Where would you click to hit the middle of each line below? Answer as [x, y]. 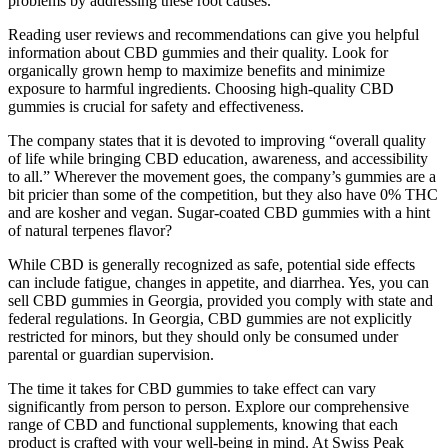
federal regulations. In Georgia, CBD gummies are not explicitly [210, 318]
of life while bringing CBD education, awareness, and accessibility [218, 158]
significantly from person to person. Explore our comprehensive [208, 406]
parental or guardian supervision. [111, 354]
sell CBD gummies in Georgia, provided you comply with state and [220, 300]
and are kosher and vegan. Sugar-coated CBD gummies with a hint [219, 212]
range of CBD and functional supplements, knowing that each [203, 424]
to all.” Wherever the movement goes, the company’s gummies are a [222, 176]
